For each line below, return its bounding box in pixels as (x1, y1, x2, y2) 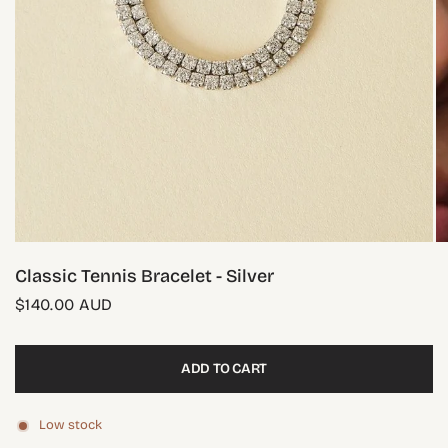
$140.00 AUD (15, 294, 113, 314)
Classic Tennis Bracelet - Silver (15, 264, 274, 287)
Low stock (39, 417, 102, 433)
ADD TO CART (181, 359, 267, 377)
